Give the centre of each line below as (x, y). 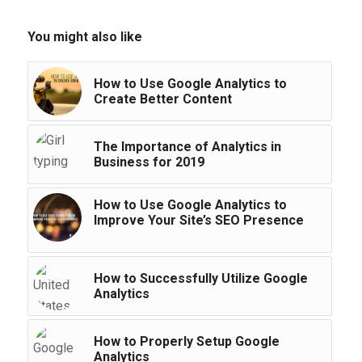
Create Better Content (162, 99)
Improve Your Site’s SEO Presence (198, 221)
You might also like (84, 37)
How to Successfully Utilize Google (200, 279)
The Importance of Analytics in (187, 147)
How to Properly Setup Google (186, 342)
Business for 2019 (149, 162)
